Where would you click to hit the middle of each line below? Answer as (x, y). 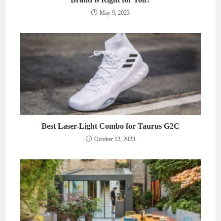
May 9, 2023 (115, 13)
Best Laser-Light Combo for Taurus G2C (110, 126)
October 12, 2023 (115, 139)
